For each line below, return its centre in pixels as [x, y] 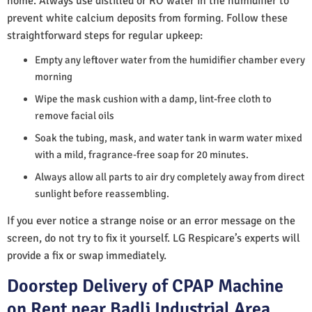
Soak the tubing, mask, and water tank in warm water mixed [169, 138]
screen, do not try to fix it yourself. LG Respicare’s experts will [154, 238]
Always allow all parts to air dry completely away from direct [170, 177]
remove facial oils [75, 115]
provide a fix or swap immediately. [87, 255]
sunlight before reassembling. [102, 193]
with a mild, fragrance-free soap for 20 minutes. [142, 154]
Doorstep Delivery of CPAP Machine [145, 286]
